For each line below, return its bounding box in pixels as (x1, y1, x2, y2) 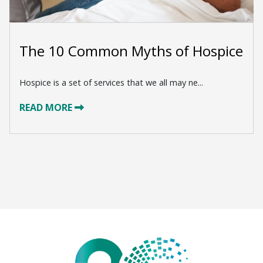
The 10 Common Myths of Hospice (19, 41, 243, 60)
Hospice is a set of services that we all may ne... (19, 76, 203, 88)
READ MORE (19, 100, 75, 114)
